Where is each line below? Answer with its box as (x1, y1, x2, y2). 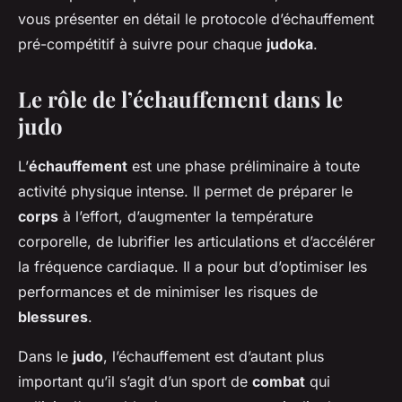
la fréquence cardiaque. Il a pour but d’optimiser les (18, 258, 367, 276)
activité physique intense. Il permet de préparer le (18, 182, 353, 201)
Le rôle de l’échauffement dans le (18, 84, 343, 114)
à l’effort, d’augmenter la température (58, 207, 313, 226)
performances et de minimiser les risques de (18, 283, 318, 301)
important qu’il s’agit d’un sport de (18, 372, 252, 391)
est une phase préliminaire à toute (127, 157, 360, 176)
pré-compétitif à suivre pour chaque (18, 35, 267, 54)
